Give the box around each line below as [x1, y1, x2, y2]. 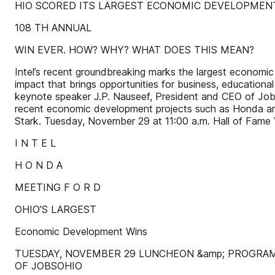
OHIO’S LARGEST [15, 203, 96, 215]
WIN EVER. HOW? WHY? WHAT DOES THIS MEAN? [15, 44, 254, 56]
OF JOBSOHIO [15, 260, 82, 272]
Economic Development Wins [15, 225, 147, 238]
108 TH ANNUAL [15, 21, 91, 34]
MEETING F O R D [15, 181, 101, 193]
